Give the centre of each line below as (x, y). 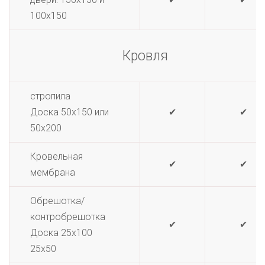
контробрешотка (68, 217)
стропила (50, 96)
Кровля (145, 56)
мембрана (53, 172)
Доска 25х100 (61, 233)
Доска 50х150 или (70, 112)
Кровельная (56, 156)
